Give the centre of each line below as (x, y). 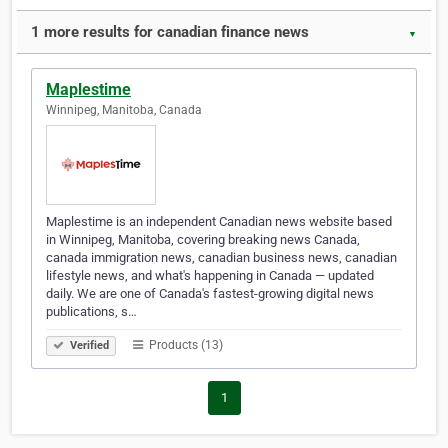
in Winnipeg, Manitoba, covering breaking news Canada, (203, 240)
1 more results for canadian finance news (170, 32)
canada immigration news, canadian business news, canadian (221, 258)
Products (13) (184, 345)
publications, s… (91, 312)
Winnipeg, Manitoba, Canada (124, 110)
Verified (88, 346)
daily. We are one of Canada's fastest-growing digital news (210, 294)
